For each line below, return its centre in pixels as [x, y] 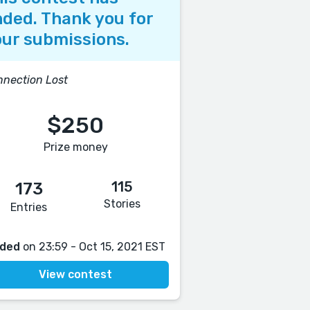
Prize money [75, 147]
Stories [122, 204]
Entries [29, 207]
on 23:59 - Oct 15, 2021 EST [93, 247]
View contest [76, 274]
